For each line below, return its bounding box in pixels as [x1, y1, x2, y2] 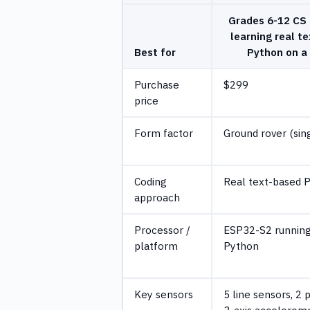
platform [134, 238, 178, 253]
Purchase [134, 77, 179, 91]
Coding [134, 174, 167, 188]
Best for [134, 44, 176, 59]
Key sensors [134, 286, 193, 301]
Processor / [134, 222, 190, 237]
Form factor [134, 125, 193, 140]
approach [134, 190, 180, 204]
